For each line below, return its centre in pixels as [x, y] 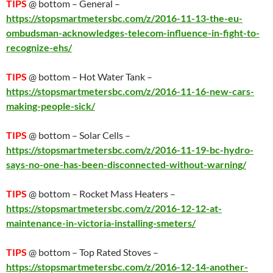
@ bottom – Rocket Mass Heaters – [101, 193]
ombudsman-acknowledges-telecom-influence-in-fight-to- [133, 33]
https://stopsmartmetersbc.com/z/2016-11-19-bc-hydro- [130, 150]
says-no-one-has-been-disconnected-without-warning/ [126, 164]
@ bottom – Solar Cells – [79, 135]
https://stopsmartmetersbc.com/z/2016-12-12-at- [114, 208]
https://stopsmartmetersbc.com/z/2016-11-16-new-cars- [130, 91]
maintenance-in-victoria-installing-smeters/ [101, 223]
